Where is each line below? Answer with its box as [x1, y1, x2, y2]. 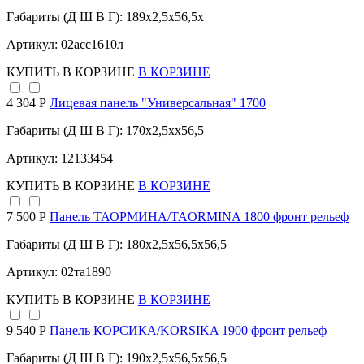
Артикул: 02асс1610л [6, 37, 123, 52]
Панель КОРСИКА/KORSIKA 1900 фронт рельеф [50, 323, 327, 338]
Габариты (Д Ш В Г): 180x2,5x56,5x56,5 [6, 237, 227, 252]
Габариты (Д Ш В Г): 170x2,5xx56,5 [6, 123, 204, 138]
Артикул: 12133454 [6, 151, 113, 166]
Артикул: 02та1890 [6, 265, 111, 279]
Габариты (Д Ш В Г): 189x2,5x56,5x [6, 10, 204, 24]
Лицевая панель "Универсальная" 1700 [50, 96, 266, 110]
